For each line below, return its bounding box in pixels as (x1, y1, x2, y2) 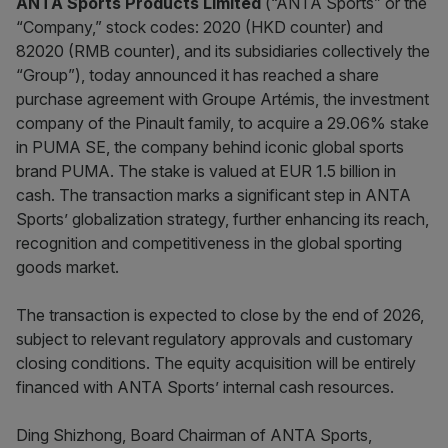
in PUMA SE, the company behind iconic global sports (16, 137, 404, 157)
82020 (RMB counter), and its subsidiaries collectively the (16, 41, 430, 61)
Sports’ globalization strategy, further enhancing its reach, (16, 209, 429, 229)
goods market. (16, 257, 119, 277)
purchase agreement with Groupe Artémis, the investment (16, 89, 429, 109)
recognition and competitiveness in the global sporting (16, 233, 402, 253)
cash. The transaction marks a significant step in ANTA (16, 185, 411, 205)
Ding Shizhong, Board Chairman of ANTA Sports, (16, 425, 372, 445)
